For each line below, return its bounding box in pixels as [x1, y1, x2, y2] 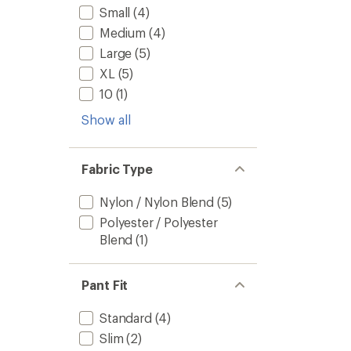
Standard [100, 310, 152, 325]
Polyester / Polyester [100, 215, 218, 230]
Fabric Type [81, 161, 154, 176]
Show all [81, 112, 131, 127]
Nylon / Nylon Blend [100, 194, 214, 209]
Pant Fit [81, 277, 128, 292]
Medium [100, 25, 147, 40]
